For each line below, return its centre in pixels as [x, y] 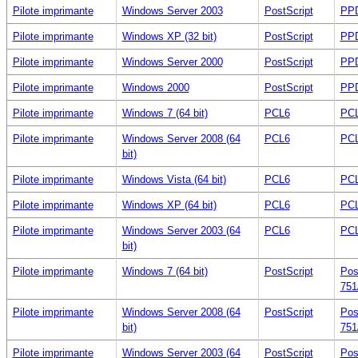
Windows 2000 [155, 87]
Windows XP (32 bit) [169, 36]
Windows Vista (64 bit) [174, 179]
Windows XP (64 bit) [169, 205]
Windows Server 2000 [172, 62]
